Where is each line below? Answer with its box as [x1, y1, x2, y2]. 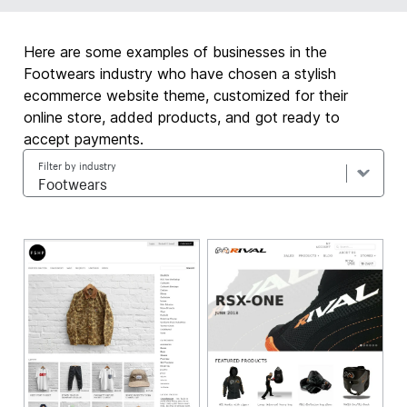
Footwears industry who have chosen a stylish [24, 65, 337, 83]
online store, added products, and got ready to [24, 108, 341, 126]
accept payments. [24, 130, 144, 148]
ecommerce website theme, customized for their [24, 86, 349, 104]
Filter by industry [38, 156, 117, 173]
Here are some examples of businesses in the [24, 43, 328, 61]
